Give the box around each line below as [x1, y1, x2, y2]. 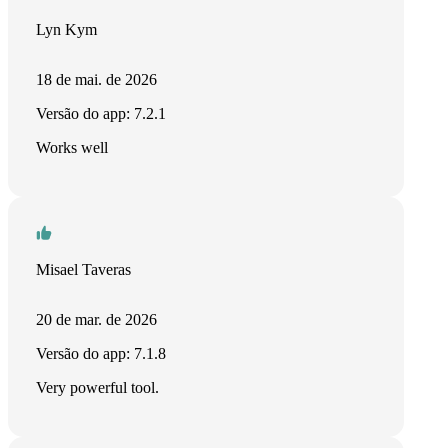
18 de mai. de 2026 [36, 71, 157, 88]
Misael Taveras [36, 261, 131, 278]
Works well [36, 139, 108, 156]
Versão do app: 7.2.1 [36, 105, 166, 122]
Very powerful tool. [36, 379, 159, 396]
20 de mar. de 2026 [36, 311, 157, 328]
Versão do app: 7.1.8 [36, 345, 166, 362]
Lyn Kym [36, 21, 97, 38]
